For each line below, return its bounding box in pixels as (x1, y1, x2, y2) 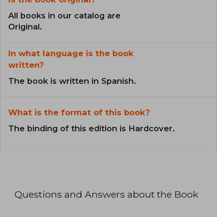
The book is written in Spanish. (8, 76, 136, 86)
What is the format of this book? (8, 108, 150, 118)
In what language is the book (8, 48, 134, 59)
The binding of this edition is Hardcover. (8, 124, 175, 134)
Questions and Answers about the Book (15, 188, 198, 201)
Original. (8, 22, 42, 32)
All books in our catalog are (8, 11, 121, 21)
